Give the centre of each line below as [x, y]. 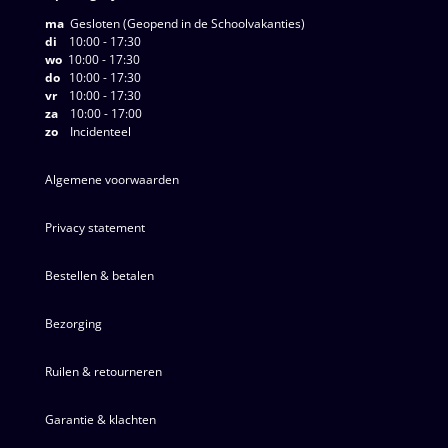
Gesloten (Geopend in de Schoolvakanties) [184, 23]
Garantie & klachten [100, 419]
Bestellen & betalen [99, 275]
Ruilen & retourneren [103, 371]
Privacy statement [94, 227]
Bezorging [73, 323]
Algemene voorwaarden [111, 179]
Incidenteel [94, 131]
